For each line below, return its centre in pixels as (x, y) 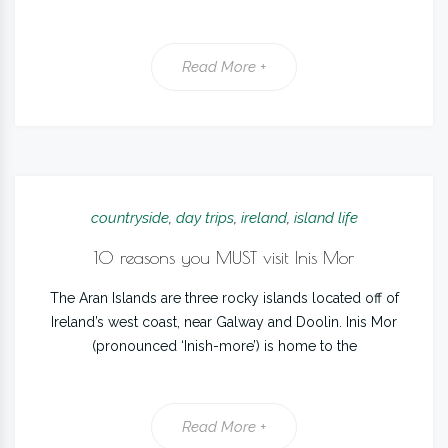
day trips (204, 218)
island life (325, 218)
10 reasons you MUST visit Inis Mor (224, 257)
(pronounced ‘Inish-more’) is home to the (224, 346)
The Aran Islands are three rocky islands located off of (224, 298)
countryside (129, 218)
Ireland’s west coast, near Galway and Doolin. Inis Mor (224, 322)
